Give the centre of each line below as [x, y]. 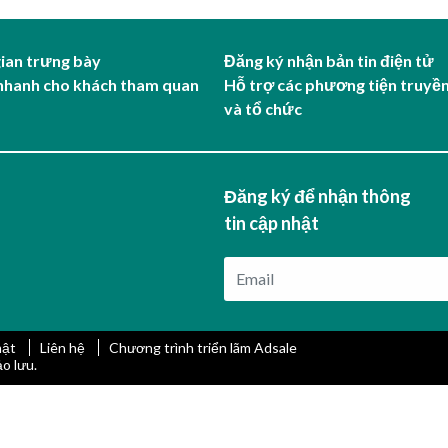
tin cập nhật [271, 222]
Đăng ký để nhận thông [317, 195]
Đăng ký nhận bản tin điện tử [329, 60]
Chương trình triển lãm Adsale [203, 347]
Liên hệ [64, 347]
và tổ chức [263, 108]
